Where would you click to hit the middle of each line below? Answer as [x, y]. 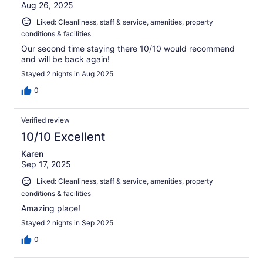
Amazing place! [51, 208]
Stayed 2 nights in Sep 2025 [67, 222]
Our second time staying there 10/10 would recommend [128, 49]
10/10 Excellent [63, 137]
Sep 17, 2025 [46, 164]
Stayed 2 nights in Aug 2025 [67, 74]
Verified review [45, 120]
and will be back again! [65, 59]
